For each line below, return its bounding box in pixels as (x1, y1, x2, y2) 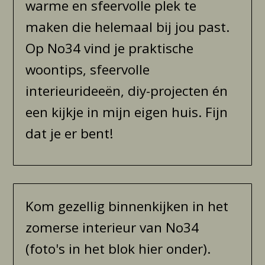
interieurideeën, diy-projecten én (25, 81, 228, 100)
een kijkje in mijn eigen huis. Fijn (25, 102, 228, 121)
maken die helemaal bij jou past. (25, 17, 230, 36)
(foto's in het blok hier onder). (25, 239, 211, 258)
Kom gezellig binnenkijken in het (25, 196, 229, 215)
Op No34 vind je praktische (25, 38, 194, 57)
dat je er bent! (25, 124, 114, 143)
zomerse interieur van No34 (25, 218, 199, 237)
